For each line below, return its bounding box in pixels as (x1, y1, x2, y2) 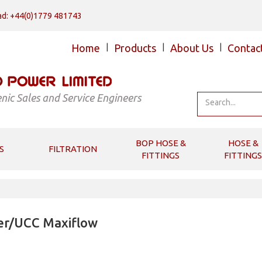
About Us (170, 42, 213, 54)
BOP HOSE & (135, 138, 186, 148)
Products (114, 42, 156, 54)
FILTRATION (49, 144, 97, 154)
